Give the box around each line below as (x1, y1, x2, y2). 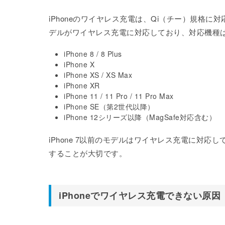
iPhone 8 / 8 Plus (64, 49, 122, 59)
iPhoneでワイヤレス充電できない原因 (59, 189, 220, 202)
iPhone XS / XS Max (64, 70, 132, 80)
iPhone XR (64, 80, 100, 90)
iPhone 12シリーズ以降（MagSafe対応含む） (64, 112, 216, 122)
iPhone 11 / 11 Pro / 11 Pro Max (64, 91, 174, 101)
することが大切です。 (49, 148, 127, 158)
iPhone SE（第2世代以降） (64, 101, 155, 111)
